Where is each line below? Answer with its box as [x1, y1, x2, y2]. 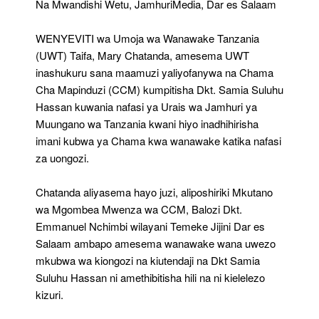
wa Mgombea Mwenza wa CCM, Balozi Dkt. [36, 201, 242, 216]
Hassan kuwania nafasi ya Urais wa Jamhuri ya [36, 98, 257, 114]
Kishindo [188, 5, 222, 18]
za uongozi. [36, 150, 89, 165]
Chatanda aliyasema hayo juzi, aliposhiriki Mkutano [36, 184, 273, 199]
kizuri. [36, 286, 63, 302]
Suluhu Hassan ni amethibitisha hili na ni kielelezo [36, 269, 265, 285]
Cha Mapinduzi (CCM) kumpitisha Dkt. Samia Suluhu [36, 81, 283, 97]
